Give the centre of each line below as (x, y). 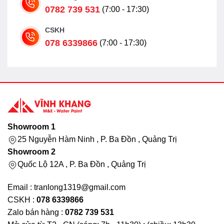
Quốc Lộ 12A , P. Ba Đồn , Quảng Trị (82, 164)
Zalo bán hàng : (36, 212)
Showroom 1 (31, 127)
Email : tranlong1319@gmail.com (66, 187)
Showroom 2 (31, 152)
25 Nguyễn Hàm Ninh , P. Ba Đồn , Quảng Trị (97, 139)
